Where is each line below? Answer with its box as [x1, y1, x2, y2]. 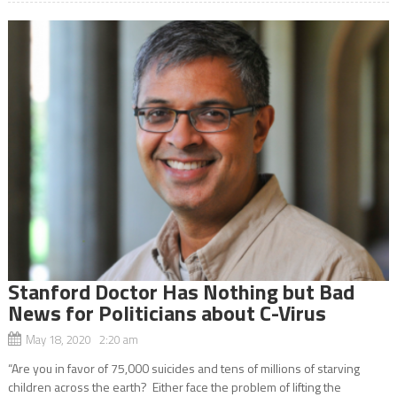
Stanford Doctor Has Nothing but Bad [7, 275, 354, 307]
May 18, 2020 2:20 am [25, 330, 138, 348]
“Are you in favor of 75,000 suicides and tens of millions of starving [7, 358, 360, 378]
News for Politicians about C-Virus [7, 296, 326, 329]
